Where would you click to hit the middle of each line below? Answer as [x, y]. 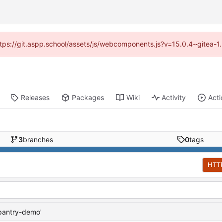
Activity [174, 98]
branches [38, 139]
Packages [88, 98]
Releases [35, 98]
